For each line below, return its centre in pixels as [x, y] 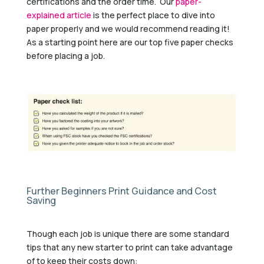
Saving [41, 201]
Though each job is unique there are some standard [128, 234]
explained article [59, 15]
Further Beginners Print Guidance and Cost [121, 191]
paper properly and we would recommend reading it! [128, 28]
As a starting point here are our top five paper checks [130, 42]
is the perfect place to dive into [153, 15]
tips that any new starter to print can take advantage [129, 247]
